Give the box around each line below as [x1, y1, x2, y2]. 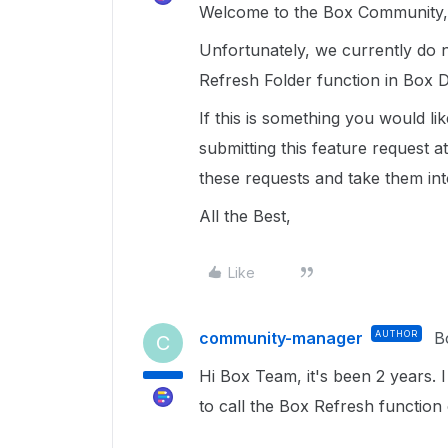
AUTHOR [375, 328, 418, 339]
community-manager [199, 328, 363, 348]
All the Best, [199, 206, 296, 226]
